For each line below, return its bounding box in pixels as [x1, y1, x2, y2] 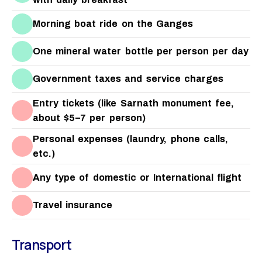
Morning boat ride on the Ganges [33, 19, 193, 29]
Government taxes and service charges [33, 74, 223, 84]
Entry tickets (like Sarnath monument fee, [33, 98, 234, 108]
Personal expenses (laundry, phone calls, [33, 133, 228, 144]
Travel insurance [33, 200, 113, 211]
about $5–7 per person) [33, 112, 146, 123]
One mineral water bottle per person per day [33, 46, 249, 57]
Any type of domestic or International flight [33, 173, 242, 183]
